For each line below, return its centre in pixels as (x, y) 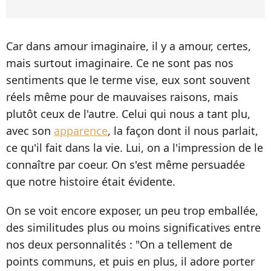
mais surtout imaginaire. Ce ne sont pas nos (120, 63)
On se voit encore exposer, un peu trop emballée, (132, 210)
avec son (30, 130)
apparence (81, 130)
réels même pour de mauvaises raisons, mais (122, 96)
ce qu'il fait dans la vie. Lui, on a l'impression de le (135, 147)
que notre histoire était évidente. (91, 181)
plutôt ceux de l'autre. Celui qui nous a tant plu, (128, 113)
